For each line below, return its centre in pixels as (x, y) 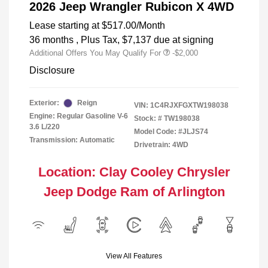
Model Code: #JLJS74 (171, 132)
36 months (51, 40)
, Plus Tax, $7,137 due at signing (145, 40)
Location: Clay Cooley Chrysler (134, 172)
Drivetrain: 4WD (161, 145)
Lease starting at (64, 26)
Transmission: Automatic (72, 140)
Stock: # (148, 119)
